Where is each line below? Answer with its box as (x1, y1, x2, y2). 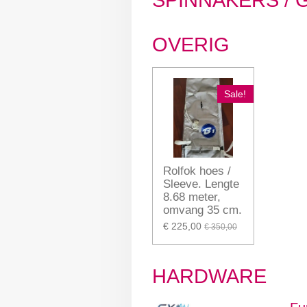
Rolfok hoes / (163, 164, 231, 178)
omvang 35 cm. (163, 204, 242, 217)
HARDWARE (152, 265, 267, 288)
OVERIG (152, 33, 230, 56)
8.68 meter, (163, 191, 221, 204)
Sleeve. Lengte (163, 177, 239, 191)
